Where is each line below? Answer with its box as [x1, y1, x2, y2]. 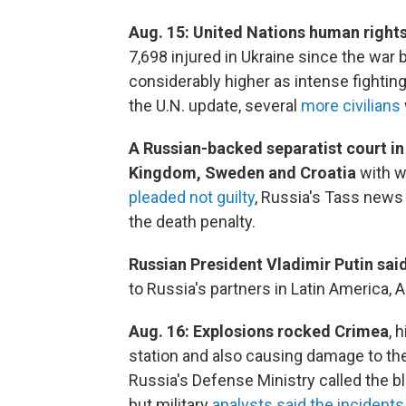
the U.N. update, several [129, 96, 301, 116]
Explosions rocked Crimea [193, 322, 389, 342]
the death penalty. [129, 212, 256, 232]
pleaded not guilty [129, 188, 255, 208]
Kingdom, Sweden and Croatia [129, 163, 356, 183]
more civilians [301, 96, 401, 116]
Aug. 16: [129, 322, 189, 342]
